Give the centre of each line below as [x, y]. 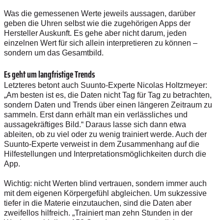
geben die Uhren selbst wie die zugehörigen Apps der [97, 23]
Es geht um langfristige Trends [49, 74]
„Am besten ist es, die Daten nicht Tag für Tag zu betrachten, [108, 95]
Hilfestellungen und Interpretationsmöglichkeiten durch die [105, 154]
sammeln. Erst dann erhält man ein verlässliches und [96, 114]
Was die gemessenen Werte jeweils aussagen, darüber [100, 13]
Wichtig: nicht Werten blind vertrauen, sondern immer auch [105, 183]
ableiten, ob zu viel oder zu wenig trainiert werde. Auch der [105, 134]
